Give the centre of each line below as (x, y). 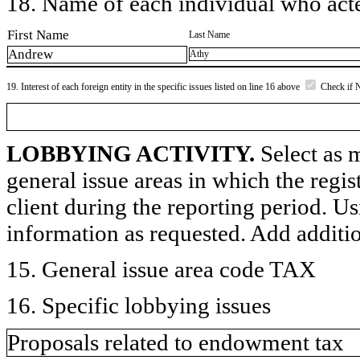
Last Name (209, 34)
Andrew (31, 55)
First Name (38, 35)
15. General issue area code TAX (161, 269)
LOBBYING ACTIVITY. (131, 153)
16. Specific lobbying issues (139, 305)
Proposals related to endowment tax (176, 342)
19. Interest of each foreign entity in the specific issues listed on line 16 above (154, 86)
